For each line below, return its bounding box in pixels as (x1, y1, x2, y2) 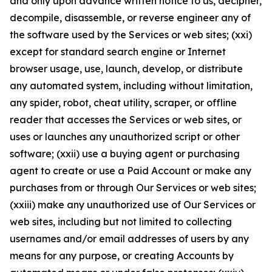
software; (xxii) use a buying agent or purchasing (10, 148, 240, 160)
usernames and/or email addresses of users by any (10, 233, 249, 245)
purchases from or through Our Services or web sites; (10, 182, 256, 194)
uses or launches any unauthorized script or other (10, 131, 240, 143)
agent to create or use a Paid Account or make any (10, 165, 251, 177)
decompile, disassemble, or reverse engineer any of (10, 12, 251, 24)
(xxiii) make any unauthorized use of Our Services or (10, 199, 256, 211)
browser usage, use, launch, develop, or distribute (10, 63, 243, 75)
